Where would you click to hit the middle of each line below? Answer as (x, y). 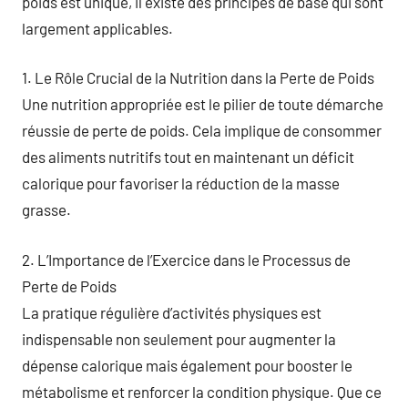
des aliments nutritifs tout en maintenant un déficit (188, 157)
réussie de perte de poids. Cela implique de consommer (202, 130)
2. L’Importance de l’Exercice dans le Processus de (186, 259)
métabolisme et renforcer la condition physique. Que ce (202, 391)
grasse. (46, 209)
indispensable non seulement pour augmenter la (179, 338)
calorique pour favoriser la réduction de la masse (181, 183)
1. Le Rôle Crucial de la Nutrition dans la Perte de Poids (198, 77)
